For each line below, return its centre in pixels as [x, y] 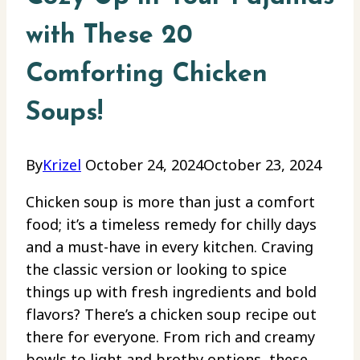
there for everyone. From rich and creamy [170, 337]
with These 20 [109, 36]
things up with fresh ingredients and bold [171, 292]
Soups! [64, 113]
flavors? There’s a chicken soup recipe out [171, 315]
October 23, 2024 [262, 165]
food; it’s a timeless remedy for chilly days [171, 225]
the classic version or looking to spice [156, 270]
